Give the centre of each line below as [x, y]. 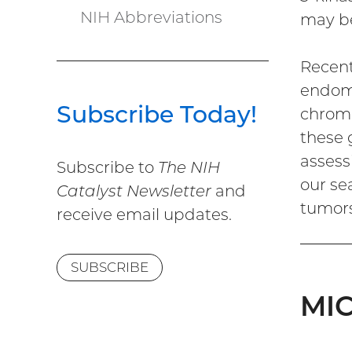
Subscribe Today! [157, 115]
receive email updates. [144, 215]
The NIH [189, 168]
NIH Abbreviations [151, 18]
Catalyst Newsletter [134, 191]
